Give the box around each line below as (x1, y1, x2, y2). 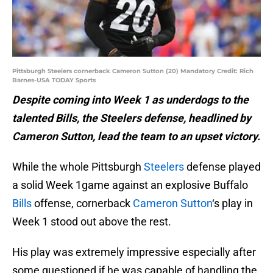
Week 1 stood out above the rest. (12, 215, 171, 229)
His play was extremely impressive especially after (12, 246, 256, 259)
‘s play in (212, 197, 253, 210)
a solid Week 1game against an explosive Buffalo (12, 179, 248, 192)
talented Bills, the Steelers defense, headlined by (12, 112, 251, 125)
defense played (184, 160, 261, 174)
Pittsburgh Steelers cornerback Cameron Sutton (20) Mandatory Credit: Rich (12, 67, 253, 76)
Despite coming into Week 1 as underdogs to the (12, 93, 249, 107)
